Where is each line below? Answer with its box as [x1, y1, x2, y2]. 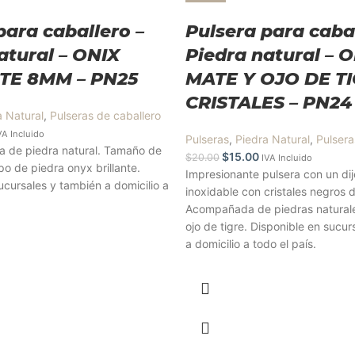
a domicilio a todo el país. [185, 237, 316, 250]
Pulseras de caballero [50, 109, 161, 122]
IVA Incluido [261, 152, 312, 163]
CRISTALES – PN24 [185, 92, 352, 113]
